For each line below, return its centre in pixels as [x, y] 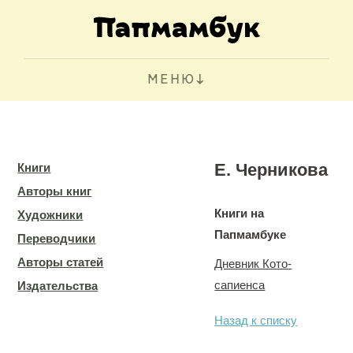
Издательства [58, 286]
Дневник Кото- [253, 264]
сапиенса [240, 285]
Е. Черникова [271, 170]
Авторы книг [55, 191]
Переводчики [57, 238]
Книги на [240, 213]
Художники [50, 215]
